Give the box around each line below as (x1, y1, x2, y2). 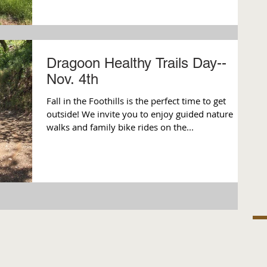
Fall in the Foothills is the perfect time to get (46, 94, 226, 107)
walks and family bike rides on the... (46, 120, 194, 133)
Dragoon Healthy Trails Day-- (46, 54, 226, 71)
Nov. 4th (46, 70, 98, 87)
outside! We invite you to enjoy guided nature (46, 107, 82, 120)
